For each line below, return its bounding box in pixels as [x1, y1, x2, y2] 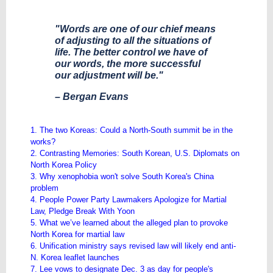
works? [30, 137, 55, 146]
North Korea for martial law [30, 230, 124, 239]
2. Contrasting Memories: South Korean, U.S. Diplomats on [30, 149, 239, 158]
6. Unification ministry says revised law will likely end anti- [30, 241, 236, 250]
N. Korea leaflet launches [30, 253, 119, 262]
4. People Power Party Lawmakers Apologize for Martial [30, 195, 227, 204]
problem [30, 183, 58, 193]
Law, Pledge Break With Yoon [30, 207, 135, 216]
